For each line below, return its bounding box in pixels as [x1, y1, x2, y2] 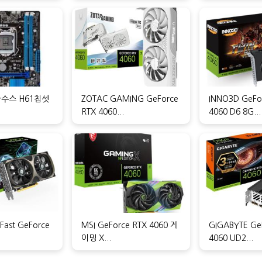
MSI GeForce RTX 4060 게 [81, 220, 178, 229]
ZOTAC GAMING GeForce [81, 95, 178, 104]
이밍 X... [81, 233, 111, 242]
